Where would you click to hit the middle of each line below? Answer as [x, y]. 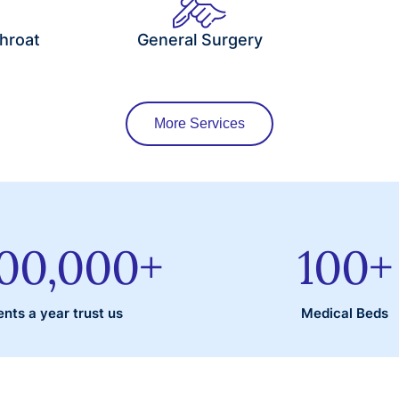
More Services [199, 123]
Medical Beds [345, 313]
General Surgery [199, 39]
